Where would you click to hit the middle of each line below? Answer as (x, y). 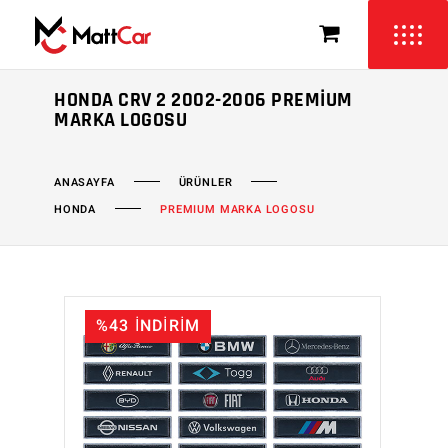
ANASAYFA (84, 182)
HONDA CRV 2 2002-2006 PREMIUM (203, 100)
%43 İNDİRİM (148, 326)
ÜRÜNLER (205, 182)
